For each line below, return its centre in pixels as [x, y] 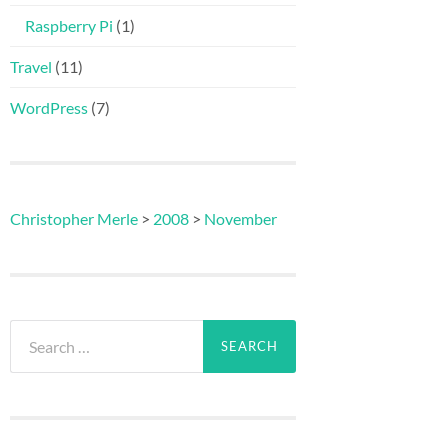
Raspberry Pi [69, 26]
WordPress [49, 108]
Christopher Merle [74, 219]
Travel [31, 67]
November [240, 219]
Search [32, 329]
